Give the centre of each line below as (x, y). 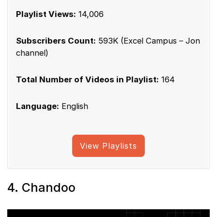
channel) (32, 53)
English (74, 106)
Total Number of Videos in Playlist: (87, 79)
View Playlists (108, 146)
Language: (38, 106)
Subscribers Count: (56, 40)
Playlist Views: (46, 14)
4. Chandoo (41, 187)
